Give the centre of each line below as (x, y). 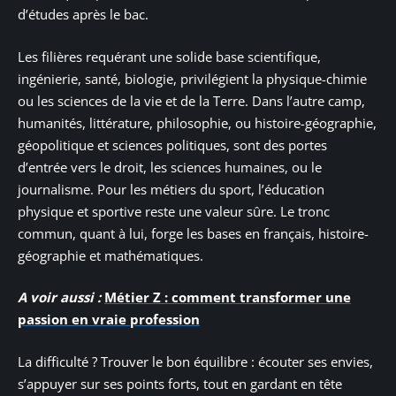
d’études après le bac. (83, 15)
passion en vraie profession (109, 320)
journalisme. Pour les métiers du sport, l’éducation (171, 189)
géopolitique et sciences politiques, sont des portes (172, 145)
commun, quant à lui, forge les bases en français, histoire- (193, 233)
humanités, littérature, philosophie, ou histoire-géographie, (197, 122)
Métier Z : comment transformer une (228, 297)
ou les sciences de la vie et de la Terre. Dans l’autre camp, (191, 100)
